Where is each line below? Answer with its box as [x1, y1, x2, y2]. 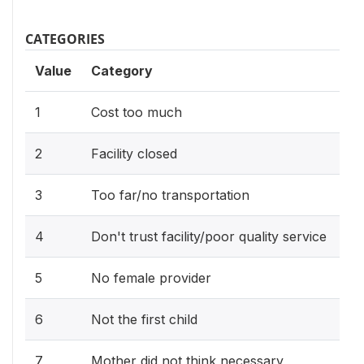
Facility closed [91, 145, 177, 162]
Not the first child [91, 311, 197, 327]
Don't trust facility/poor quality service [91, 228, 327, 245]
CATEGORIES [25, 30, 105, 48]
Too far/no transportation [91, 187, 249, 203]
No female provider [91, 270, 211, 286]
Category [91, 63, 153, 79]
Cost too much [91, 104, 182, 120]
